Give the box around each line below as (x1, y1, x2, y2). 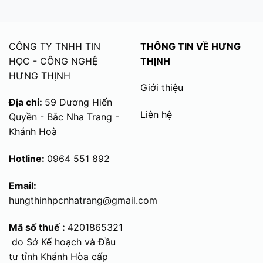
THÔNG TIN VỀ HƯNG (140, 40, 241, 52)
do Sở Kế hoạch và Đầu (9, 235, 116, 248)
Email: (9, 180, 36, 192)
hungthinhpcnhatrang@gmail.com (9, 194, 157, 207)
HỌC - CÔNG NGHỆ (9, 55, 98, 67)
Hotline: (9, 153, 47, 165)
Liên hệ (140, 109, 172, 121)
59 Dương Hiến (45, 96, 112, 109)
